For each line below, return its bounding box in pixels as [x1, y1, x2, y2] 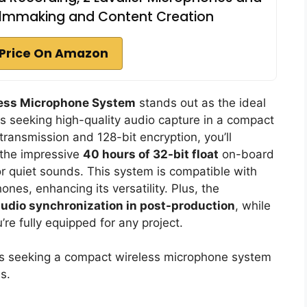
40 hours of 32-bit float [83, 147, 219, 161]
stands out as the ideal [136, 95, 266, 110]
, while [235, 198, 271, 212]
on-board [219, 147, 274, 161]
